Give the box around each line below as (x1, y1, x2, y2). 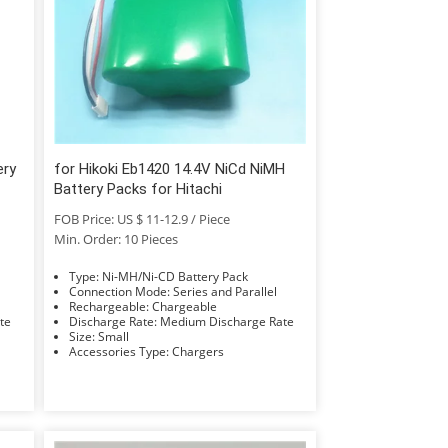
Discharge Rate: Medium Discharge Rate (159, 312, 294, 330)
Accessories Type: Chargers (171, 342, 224, 360)
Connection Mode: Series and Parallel (172, 282, 277, 300)
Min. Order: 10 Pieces (53, 229, 178, 248)
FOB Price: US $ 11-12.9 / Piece (53, 209, 230, 228)
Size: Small (97, 327, 129, 345)
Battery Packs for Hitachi (53, 179, 222, 198)
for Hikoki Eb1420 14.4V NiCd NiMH (53, 159, 285, 178)
